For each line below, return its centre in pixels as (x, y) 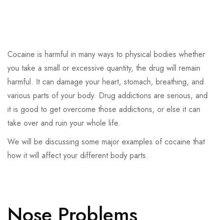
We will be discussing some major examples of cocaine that (106, 142)
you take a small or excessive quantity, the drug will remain (104, 68)
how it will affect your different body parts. (78, 156)
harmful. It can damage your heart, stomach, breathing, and (106, 82)
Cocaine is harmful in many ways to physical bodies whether (106, 55)
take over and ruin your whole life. (64, 123)
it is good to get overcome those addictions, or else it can (104, 110)
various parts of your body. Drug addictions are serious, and (108, 96)
